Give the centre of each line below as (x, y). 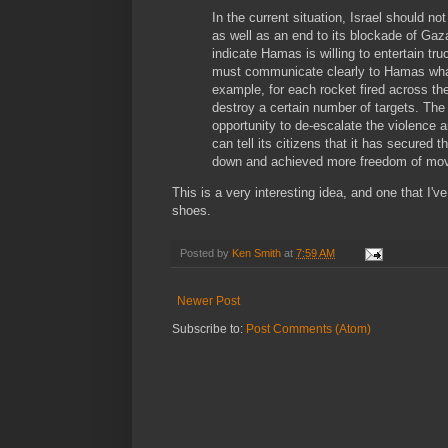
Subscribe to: (209, 329)
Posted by (206, 253)
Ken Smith (256, 253)
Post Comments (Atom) (308, 329)
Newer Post (208, 301)
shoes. (191, 211)
